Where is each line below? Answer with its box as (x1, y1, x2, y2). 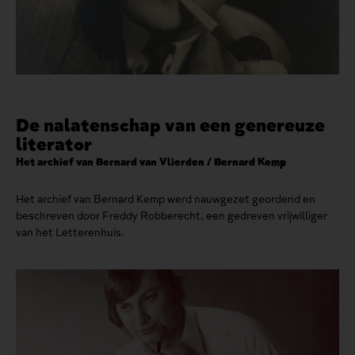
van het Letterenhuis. (16, 225, 124, 239)
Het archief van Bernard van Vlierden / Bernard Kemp (16, 155, 286, 169)
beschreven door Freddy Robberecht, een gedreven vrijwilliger (16, 208, 327, 223)
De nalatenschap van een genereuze (16, 113, 325, 137)
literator (16, 132, 92, 156)
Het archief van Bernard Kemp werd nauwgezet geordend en (16, 192, 315, 206)
